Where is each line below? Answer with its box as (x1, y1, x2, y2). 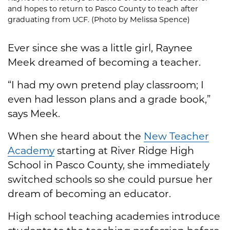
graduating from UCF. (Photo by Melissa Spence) (8, 14, 190, 24)
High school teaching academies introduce (8, 209, 220, 222)
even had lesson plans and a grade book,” (8, 92, 210, 105)
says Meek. (8, 107, 63, 120)
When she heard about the (8, 129, 144, 142)
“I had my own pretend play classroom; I (8, 78, 204, 91)
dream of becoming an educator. (8, 187, 171, 200)
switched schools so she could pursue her (8, 172, 213, 185)
